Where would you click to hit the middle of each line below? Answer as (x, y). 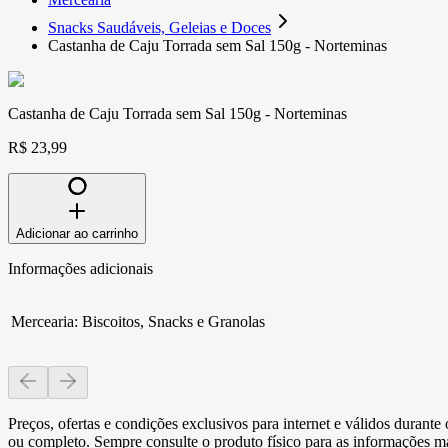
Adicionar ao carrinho (77, 233)
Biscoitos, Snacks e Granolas (173, 321)
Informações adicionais (80, 268)
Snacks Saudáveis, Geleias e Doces (159, 27)
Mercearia (42, 321)
